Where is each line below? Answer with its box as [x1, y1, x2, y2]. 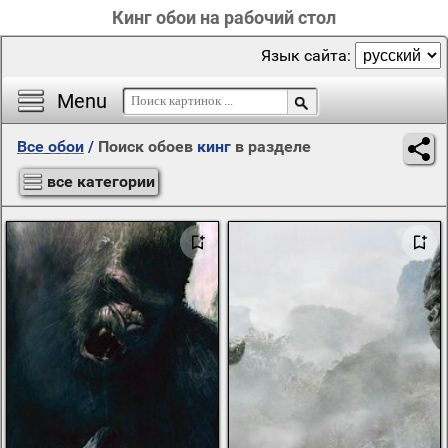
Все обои [17, 137, 84, 156]
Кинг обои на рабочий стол [112, 7, 336, 28]
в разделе [231, 137, 311, 156]
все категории [47, 172, 155, 191]
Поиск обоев [98, 137, 197, 156]
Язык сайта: [261, 46, 355, 65]
